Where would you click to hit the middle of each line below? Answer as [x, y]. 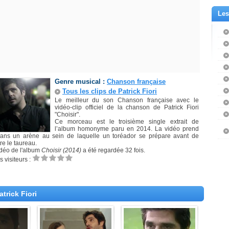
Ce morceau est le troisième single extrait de [127, 122]
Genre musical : [81, 82]
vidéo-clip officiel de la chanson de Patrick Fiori [127, 107]
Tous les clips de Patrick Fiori [110, 91]
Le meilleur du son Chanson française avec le [127, 100]
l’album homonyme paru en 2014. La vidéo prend [127, 129]
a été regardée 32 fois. [113, 150]
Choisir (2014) [61, 150]
